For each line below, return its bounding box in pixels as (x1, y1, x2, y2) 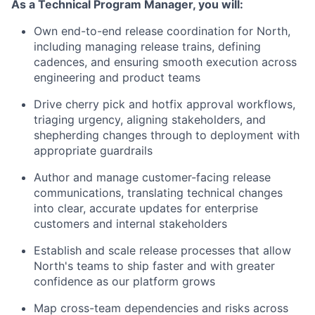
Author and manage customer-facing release (34, 170, 271, 185)
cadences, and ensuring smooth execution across (34, 55, 297, 70)
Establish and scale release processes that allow (34, 243, 291, 258)
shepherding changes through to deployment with (34, 128, 300, 143)
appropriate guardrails (34, 143, 153, 158)
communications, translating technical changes (34, 186, 283, 200)
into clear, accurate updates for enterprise (34, 201, 258, 216)
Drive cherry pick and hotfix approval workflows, (34, 97, 295, 112)
